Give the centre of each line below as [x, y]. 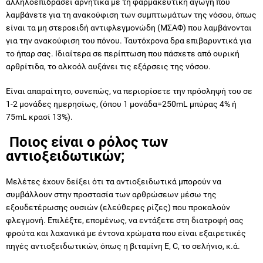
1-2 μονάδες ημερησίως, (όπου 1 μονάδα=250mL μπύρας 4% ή [121, 104]
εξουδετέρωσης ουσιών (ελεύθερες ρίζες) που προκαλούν [118, 207]
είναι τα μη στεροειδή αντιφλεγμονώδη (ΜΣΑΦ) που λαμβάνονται [129, 27]
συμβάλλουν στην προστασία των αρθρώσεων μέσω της [111, 194]
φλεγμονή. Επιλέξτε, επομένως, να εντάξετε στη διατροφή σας [125, 220]
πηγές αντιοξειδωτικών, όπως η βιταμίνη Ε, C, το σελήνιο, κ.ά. [123, 246]
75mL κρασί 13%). [40, 117]
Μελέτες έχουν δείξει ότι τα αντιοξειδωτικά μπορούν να [114, 181]
